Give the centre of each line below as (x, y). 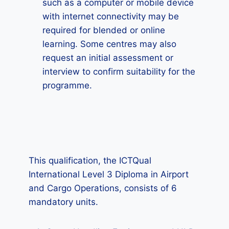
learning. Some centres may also (109, 44)
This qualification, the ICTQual (90, 161)
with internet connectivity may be (111, 16)
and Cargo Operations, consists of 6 (103, 188)
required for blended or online (104, 30)
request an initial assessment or (108, 58)
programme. (67, 85)
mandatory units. (63, 202)
